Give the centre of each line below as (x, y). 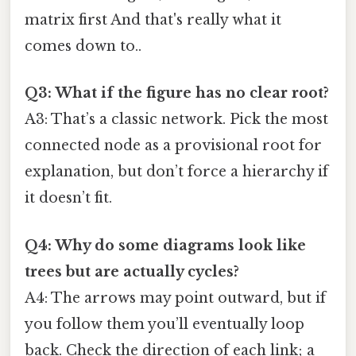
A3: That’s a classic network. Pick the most (176, 120)
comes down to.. (83, 46)
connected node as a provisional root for (173, 146)
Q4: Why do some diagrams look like (165, 245)
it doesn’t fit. (68, 198)
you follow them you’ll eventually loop (164, 324)
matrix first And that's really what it (153, 20)
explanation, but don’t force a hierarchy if (176, 172)
